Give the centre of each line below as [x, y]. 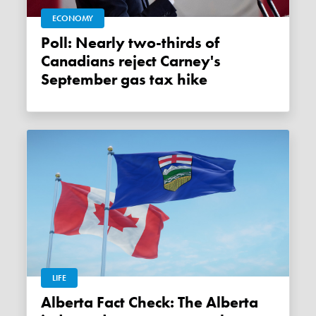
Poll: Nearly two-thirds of [46, 43]
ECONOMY [73, 18]
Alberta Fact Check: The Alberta [47, 302]
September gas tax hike [124, 79]
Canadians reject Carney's [131, 61]
